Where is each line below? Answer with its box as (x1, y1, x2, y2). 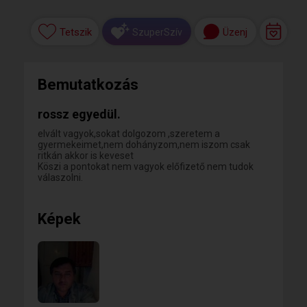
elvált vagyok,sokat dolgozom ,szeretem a (38, 128, 220, 139)
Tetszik (59, 26, 92, 39)
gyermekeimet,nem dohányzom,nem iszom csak (38, 139, 250, 150)
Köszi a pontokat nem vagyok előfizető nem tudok (38, 161, 254, 172)
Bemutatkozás (38, 76, 138, 93)
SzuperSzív (132, 26, 182, 38)
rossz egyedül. (38, 107, 121, 121)
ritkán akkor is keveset (38, 150, 134, 161)
